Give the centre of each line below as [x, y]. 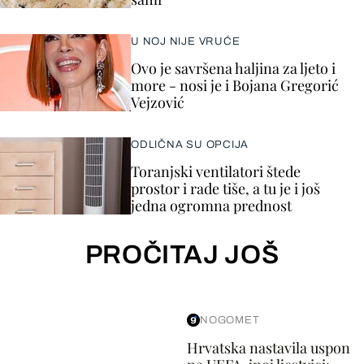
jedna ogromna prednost [211, 206]
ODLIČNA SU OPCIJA [190, 145]
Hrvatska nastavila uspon [268, 348]
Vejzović [158, 102]
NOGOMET [230, 320]
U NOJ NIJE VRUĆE [186, 41]
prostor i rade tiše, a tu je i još [225, 188]
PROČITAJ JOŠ [182, 255]
